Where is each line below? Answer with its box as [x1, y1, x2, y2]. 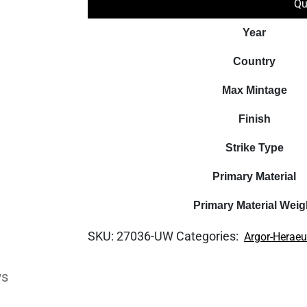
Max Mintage [221, 84, 287, 96]
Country [233, 56, 276, 67]
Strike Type [225, 142, 284, 153]
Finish [238, 113, 271, 125]
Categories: [176, 229, 242, 243]
